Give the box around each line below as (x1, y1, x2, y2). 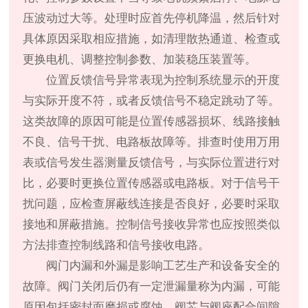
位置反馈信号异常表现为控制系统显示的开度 (46, 74, 280, 87)
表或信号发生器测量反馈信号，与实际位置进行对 (23, 156, 280, 170)
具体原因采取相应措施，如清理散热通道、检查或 (23, 32, 280, 46)
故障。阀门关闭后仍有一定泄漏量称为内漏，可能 (23, 280, 280, 294)
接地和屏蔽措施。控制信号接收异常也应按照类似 (23, 218, 280, 232)
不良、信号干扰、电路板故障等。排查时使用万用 (23, 135, 280, 149)
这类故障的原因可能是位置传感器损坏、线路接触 (23, 115, 280, 129)
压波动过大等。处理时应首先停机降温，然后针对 (23, 12, 280, 25)
